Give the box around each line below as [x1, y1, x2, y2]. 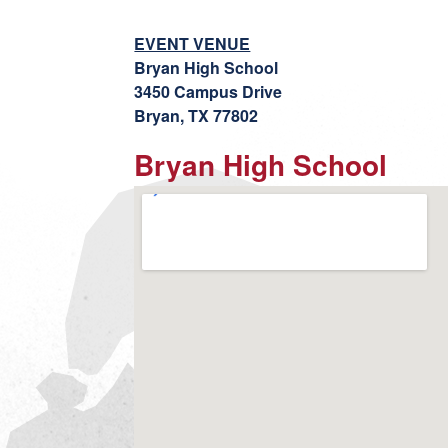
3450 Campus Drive [134, 80, 283, 103]
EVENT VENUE [134, 32, 251, 55]
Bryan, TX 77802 [134, 104, 259, 127]
